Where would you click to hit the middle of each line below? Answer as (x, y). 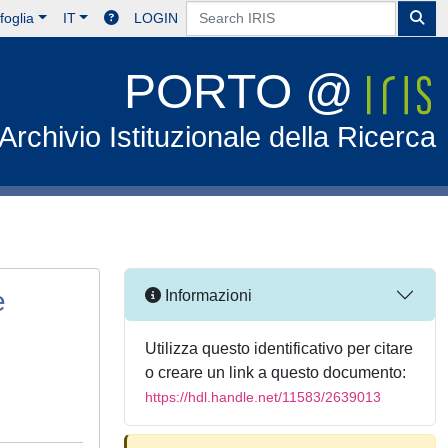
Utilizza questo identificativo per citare (279, 348)
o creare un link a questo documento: (275, 372)
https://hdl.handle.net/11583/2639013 (263, 397)
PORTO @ (246, 91)
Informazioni (206, 295)
